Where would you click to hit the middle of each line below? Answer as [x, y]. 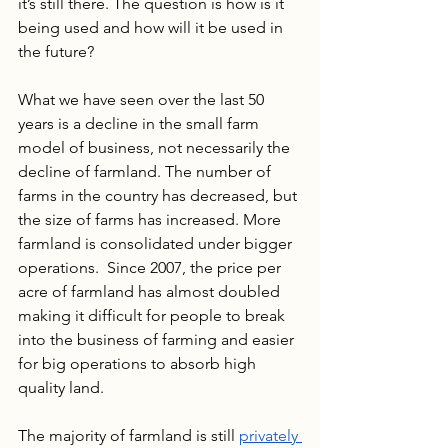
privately [270, 435]
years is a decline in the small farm [140, 123]
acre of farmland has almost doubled [151, 291]
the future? [56, 51]
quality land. [61, 387]
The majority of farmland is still [128, 435]
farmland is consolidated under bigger [157, 243]
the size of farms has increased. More [151, 219]
